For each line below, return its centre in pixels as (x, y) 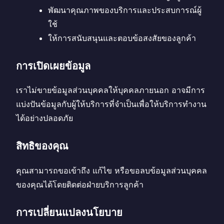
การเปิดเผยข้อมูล (53, 66)
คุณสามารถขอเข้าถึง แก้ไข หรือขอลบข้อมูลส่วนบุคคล (111, 170)
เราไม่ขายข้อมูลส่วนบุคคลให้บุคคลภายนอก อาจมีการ (110, 90)
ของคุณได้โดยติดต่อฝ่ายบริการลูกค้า (80, 184)
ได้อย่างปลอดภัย (44, 118)
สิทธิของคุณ (42, 146)
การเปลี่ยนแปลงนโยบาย (69, 212)
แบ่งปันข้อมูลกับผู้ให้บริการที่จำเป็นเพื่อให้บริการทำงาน (111, 104)
